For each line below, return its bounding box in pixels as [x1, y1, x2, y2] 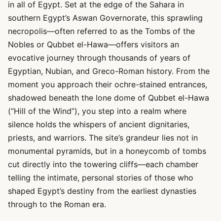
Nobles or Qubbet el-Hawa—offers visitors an [8, 39, 179, 49]
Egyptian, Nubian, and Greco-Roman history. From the [8, 66, 210, 76]
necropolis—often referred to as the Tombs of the [8, 26, 195, 36]
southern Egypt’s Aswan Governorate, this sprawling [8, 13, 203, 23]
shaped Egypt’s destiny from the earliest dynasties [8, 186, 196, 196]
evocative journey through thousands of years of [8, 53, 190, 63]
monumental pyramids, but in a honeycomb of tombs [8, 146, 206, 156]
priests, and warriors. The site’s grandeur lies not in [8, 133, 198, 143]
